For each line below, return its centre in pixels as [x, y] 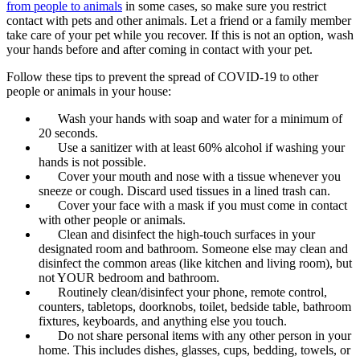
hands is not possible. [92, 162]
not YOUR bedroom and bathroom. [131, 278]
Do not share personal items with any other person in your [205, 336]
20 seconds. [68, 133]
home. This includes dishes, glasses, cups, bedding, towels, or [194, 350]
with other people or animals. [114, 220]
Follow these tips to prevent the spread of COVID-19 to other [162, 77]
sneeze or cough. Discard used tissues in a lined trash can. [184, 191]
